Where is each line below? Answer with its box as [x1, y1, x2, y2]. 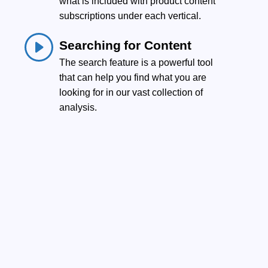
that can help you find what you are [59, 72, 207, 83]
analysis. [59, 102, 98, 112]
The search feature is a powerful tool [59, 57, 214, 68]
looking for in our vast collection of [59, 87, 203, 98]
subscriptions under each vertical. [59, 10, 202, 21]
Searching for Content [59, 38, 192, 52]
